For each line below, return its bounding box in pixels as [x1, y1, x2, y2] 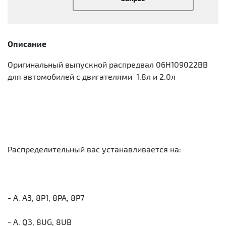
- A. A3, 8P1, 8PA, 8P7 [8, 193, 84, 203]
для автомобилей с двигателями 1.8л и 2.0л [8, 72, 176, 82]
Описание [8, 39, 46, 49]
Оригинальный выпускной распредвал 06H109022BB [8, 60, 208, 70]
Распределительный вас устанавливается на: [8, 144, 181, 154]
